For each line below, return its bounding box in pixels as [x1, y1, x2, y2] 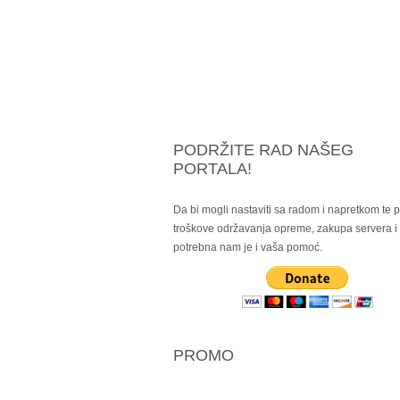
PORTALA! [173, 160, 252, 178]
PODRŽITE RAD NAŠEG [173, 141, 354, 159]
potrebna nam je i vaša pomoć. [173, 241, 322, 254]
